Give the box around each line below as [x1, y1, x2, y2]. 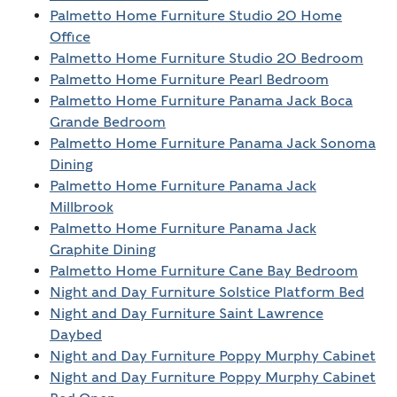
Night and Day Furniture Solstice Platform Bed [49, 284, 364, 301]
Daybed [49, 326, 102, 344]
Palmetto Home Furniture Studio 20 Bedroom [49, 50, 363, 67]
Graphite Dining [49, 241, 156, 259]
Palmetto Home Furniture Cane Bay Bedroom [49, 262, 358, 280]
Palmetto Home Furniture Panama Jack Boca [49, 92, 353, 110]
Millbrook [49, 198, 113, 216]
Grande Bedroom [49, 113, 166, 131]
